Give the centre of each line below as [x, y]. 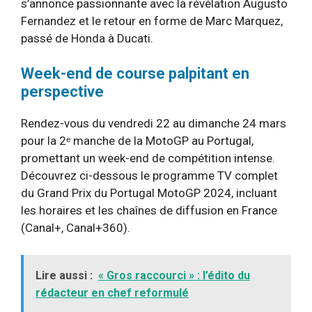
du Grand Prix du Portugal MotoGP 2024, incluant [149, 193]
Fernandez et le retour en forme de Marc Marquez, [152, 21]
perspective [62, 92]
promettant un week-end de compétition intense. [148, 158]
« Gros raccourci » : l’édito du [174, 275]
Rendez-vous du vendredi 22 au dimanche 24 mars [154, 123]
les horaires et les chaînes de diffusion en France [149, 210]
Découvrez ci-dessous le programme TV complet [149, 175]
